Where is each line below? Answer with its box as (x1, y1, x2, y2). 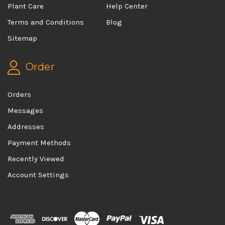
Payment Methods (8, 138, 71, 147)
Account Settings (8, 170, 69, 179)
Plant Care (8, 2, 44, 11)
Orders (8, 89, 31, 99)
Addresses (8, 122, 44, 131)
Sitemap (8, 34, 37, 43)
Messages (8, 105, 43, 115)
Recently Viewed (8, 154, 64, 163)
